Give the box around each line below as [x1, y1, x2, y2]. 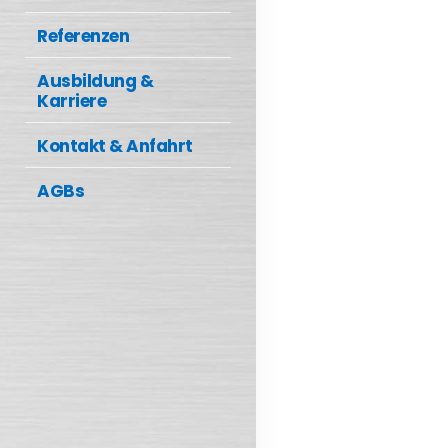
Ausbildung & [37, 68, 153, 93]
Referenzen [37, 23, 129, 48]
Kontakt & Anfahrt [37, 133, 193, 158]
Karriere [37, 88, 106, 113]
